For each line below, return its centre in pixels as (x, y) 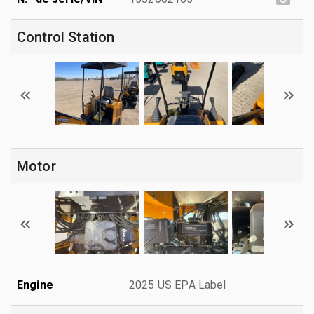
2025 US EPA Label (178, 285)
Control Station (66, 37)
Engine (35, 285)
